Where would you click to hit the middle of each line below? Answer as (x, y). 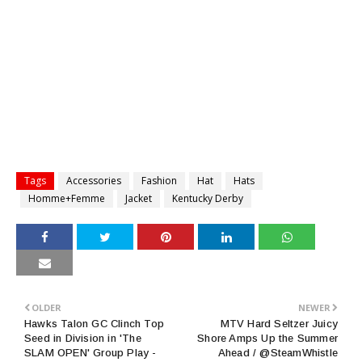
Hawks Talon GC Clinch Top (94, 323)
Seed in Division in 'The (83, 338)
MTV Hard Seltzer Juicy (279, 323)
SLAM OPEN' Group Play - (90, 352)
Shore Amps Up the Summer (267, 338)
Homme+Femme (67, 198)
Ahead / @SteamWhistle (278, 352)
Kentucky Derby (208, 198)
